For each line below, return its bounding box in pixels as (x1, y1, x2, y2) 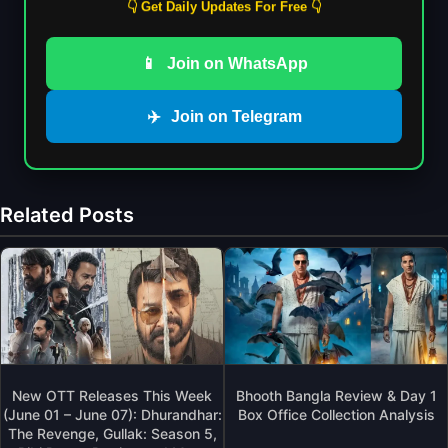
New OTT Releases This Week (12, 386, 212, 404)
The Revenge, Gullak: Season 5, (7, 424, 217, 442)
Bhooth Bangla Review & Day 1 (235, 386, 437, 404)
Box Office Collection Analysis (237, 405, 435, 423)
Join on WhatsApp (166, 54, 308, 72)
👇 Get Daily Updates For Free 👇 (127, 2, 321, 18)
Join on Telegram (170, 107, 302, 125)
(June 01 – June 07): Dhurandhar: (2, 405, 222, 423)
